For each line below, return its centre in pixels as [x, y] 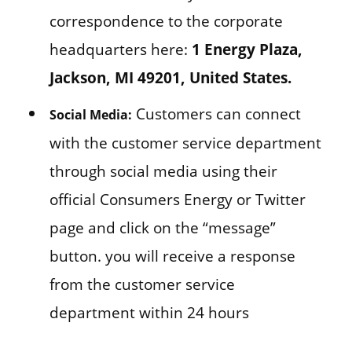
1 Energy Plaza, [247, 49]
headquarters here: [120, 49]
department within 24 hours [149, 313]
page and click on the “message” [162, 228]
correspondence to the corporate [166, 21]
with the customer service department [185, 143]
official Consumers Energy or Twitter [177, 200]
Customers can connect [216, 114]
